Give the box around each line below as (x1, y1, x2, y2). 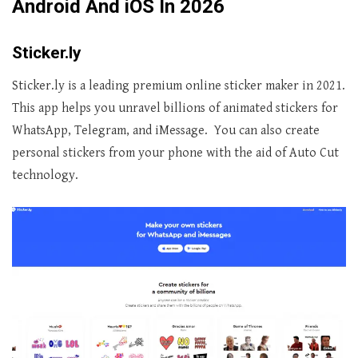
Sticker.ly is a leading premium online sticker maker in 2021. (12, 78, 345, 93)
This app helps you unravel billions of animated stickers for (12, 101, 338, 116)
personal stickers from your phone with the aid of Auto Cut (12, 145, 339, 161)
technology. (12, 168, 82, 183)
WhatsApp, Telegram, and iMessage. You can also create (12, 123, 320, 138)
